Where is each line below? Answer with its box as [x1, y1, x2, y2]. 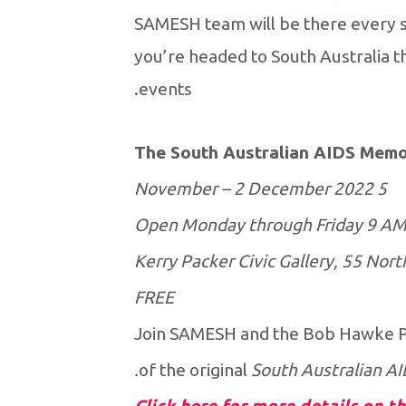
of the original [138, 360, 251, 381]
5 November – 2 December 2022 [376, 179, 387, 199]
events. [138, 79, 192, 100]
